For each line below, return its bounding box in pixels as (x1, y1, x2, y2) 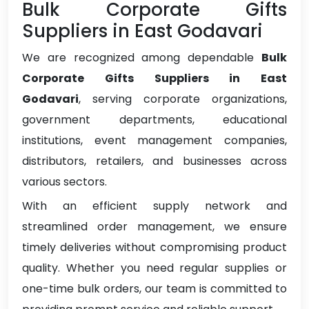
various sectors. (22, 174, 107, 190)
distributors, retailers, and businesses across (22, 153, 287, 170)
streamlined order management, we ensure (22, 219, 287, 235)
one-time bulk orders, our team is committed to (22, 281, 287, 297)
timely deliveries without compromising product (22, 239, 287, 256)
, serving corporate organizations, (79, 91, 287, 108)
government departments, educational (22, 112, 287, 128)
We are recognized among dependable (22, 50, 261, 66)
